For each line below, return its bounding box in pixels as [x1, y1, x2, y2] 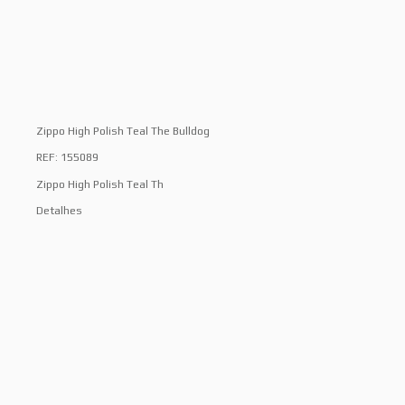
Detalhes [36, 204, 82, 218]
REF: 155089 [36, 151, 99, 165]
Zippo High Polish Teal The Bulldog [36, 124, 210, 137]
